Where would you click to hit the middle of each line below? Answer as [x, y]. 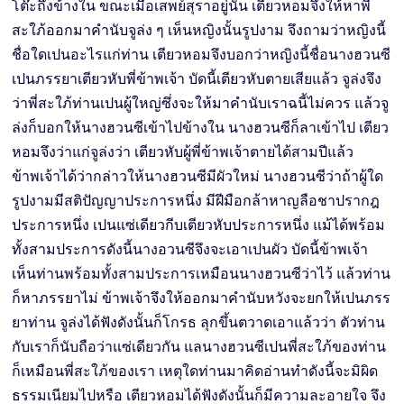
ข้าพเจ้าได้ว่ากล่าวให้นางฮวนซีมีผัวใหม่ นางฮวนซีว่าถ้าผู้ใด [198, 176]
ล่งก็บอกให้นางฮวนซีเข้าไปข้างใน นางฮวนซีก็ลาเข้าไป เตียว [201, 127]
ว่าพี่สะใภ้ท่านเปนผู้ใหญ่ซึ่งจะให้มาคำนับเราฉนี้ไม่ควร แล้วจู [201, 103]
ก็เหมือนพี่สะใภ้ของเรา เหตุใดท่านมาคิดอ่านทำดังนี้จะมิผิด [195, 371]
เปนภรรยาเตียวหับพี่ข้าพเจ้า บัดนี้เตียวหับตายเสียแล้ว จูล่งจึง [197, 78]
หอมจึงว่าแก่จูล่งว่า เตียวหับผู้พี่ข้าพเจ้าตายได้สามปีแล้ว [183, 151]
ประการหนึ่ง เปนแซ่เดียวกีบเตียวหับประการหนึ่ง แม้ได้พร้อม [199, 225]
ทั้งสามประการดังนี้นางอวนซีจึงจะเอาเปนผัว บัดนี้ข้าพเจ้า [190, 249]
